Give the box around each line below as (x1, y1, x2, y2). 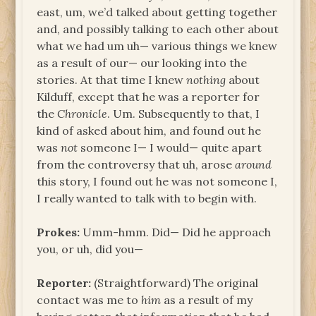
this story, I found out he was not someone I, (37, 174, 278, 188)
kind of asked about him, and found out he (37, 123, 262, 138)
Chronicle (57, 106, 108, 121)
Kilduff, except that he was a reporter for (37, 89, 260, 104)
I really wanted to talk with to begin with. (37, 190, 257, 205)
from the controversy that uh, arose (37, 157, 236, 171)
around (235, 157, 272, 171)
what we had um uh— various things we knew (37, 38, 278, 53)
